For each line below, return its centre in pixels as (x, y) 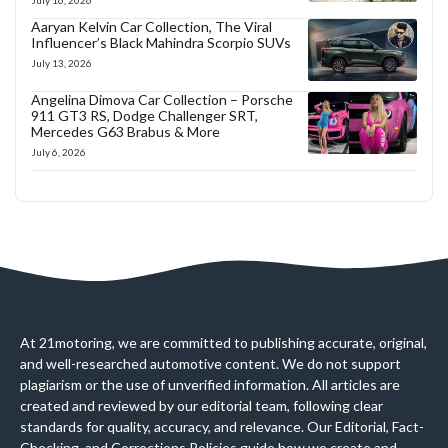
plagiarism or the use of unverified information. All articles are (210, 385)
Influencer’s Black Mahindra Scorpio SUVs (161, 43)
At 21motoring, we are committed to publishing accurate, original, (223, 343)
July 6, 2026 (58, 152)
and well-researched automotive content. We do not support (210, 364)
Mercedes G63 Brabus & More (125, 132)
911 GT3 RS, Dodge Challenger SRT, (144, 116)
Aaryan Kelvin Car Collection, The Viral (151, 27)
